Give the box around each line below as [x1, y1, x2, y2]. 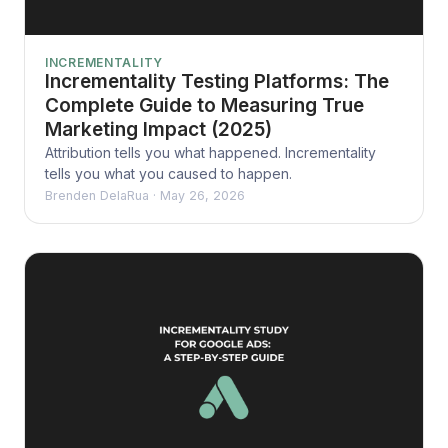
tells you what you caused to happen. [45, 164, 292, 182]
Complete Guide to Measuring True [45, 93, 364, 117]
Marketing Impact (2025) [45, 117, 272, 141]
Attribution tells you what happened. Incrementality [45, 143, 376, 161]
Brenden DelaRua [45, 187, 149, 203]
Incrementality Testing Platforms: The [45, 69, 389, 93]
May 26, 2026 [160, 187, 245, 203]
